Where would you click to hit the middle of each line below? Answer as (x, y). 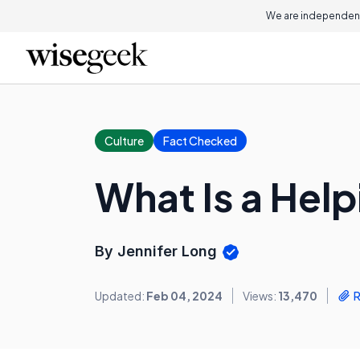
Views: (260, 296)
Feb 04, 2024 (184, 296)
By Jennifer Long (158, 251)
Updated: (121, 296)
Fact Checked (200, 141)
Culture (124, 141)
